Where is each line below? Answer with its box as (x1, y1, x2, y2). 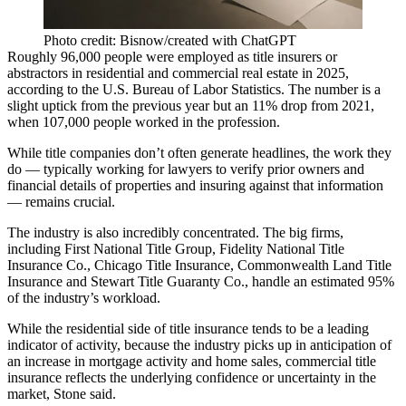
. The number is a (281, 81, 381, 97)
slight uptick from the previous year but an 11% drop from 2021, (7, 97, 374, 113)
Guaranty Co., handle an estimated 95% (163, 273, 394, 289)
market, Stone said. (7, 385, 116, 401)
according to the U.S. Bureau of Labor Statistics (7, 81, 281, 97)
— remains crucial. (7, 193, 115, 209)
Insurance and (7, 273, 91, 289)
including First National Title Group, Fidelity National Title (7, 240, 344, 256)
